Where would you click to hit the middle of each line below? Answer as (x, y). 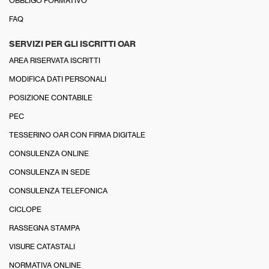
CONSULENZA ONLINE (49, 153)
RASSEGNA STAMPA (44, 228)
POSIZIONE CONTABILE (51, 97)
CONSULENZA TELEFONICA (58, 190)
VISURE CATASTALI (42, 246)
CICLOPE (25, 209)
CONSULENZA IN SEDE (50, 172)
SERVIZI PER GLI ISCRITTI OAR (72, 44)
